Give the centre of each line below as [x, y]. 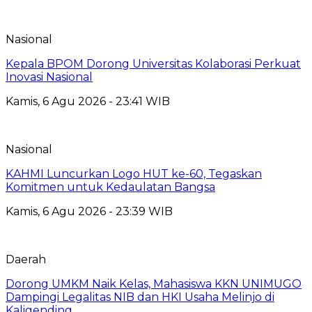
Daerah [26, 259]
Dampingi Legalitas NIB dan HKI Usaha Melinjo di [140, 297]
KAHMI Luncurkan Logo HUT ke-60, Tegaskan [134, 173]
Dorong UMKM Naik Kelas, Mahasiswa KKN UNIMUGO [154, 283]
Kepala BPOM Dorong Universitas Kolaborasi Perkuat [153, 63]
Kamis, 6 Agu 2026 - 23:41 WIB [88, 101]
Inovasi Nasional [49, 77]
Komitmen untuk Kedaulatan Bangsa [110, 187]
